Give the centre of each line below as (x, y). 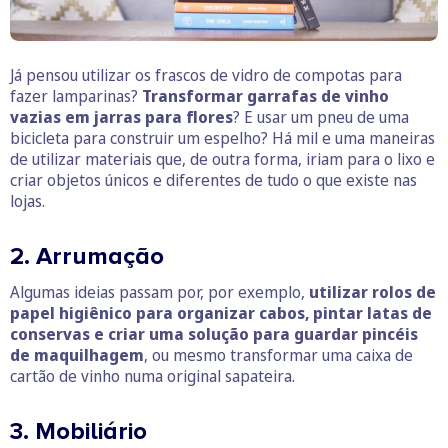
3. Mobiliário (78, 431)
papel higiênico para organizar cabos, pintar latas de (221, 312)
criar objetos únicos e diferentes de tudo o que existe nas (213, 179)
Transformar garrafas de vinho (265, 95)
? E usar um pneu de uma (321, 116)
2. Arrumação (87, 256)
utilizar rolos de (372, 291)
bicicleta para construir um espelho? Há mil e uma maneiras (222, 137)
